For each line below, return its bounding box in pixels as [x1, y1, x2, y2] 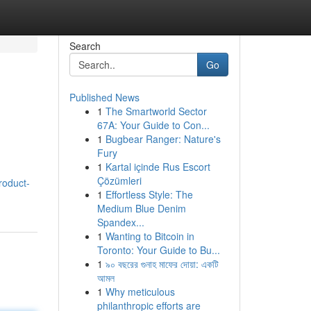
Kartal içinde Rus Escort [105, 160, 210, 174]
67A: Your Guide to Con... [96, 118, 210, 132]
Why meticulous [105, 285, 175, 299]
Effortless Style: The [105, 187, 193, 201]
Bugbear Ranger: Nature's [105, 132, 221, 146]
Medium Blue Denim [96, 201, 186, 215]
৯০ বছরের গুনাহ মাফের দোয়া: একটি [105, 257, 219, 271]
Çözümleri [96, 174, 142, 187]
